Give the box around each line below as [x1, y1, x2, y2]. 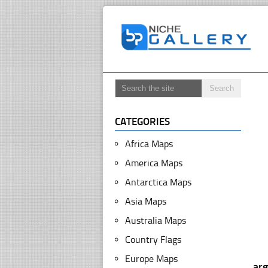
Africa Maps [125, 138, 173, 150]
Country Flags [125, 234, 181, 245]
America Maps [125, 157, 182, 169]
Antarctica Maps [125, 176, 191, 188]
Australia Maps [125, 215, 186, 226]
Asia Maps [125, 196, 166, 207]
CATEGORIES [115, 115, 170, 127]
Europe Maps [125, 253, 178, 264]
